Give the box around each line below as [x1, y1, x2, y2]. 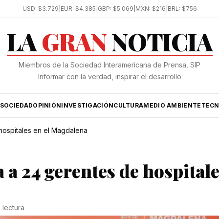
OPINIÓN [33, 102, 62, 109]
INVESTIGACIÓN [61, 102, 114, 109]
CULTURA [113, 102, 144, 109]
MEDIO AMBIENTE [143, 102, 201, 109]
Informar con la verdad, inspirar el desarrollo [38, 72, 181, 81]
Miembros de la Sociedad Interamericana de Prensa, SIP [19, 61, 200, 69]
